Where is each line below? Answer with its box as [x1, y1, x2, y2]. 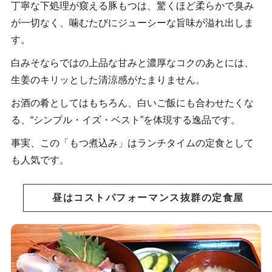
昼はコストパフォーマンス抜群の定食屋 [52, 192, 245, 203]
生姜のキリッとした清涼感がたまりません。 [10, 75, 205, 86]
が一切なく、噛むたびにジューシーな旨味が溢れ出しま [10, 18, 254, 29]
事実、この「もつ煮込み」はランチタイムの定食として [10, 138, 254, 149]
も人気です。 [10, 155, 69, 166]
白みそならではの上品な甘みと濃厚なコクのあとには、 [10, 58, 254, 69]
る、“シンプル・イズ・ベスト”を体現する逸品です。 [10, 115, 240, 126]
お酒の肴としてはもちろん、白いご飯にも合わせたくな [10, 98, 254, 109]
